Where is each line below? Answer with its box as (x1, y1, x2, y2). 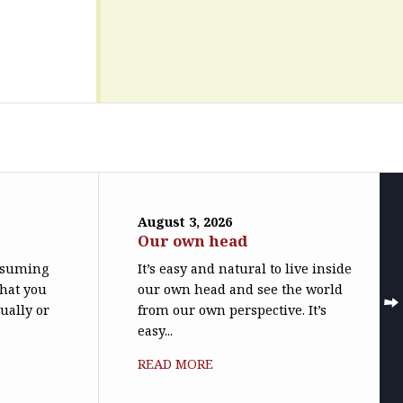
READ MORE (138, 355, 214, 373)
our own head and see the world (138, 280, 344, 298)
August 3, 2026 (138, 213, 233, 231)
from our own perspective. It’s (138, 300, 327, 318)
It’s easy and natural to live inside (138, 259, 353, 277)
